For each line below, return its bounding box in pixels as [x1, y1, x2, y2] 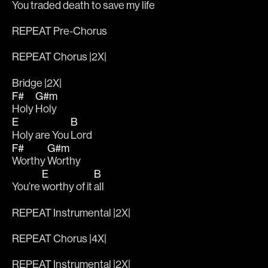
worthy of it [42, 179, 94, 194]
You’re [12, 179, 42, 194]
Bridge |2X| [12, 75, 62, 90]
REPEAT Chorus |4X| [12, 232, 106, 246]
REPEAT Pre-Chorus [12, 23, 107, 38]
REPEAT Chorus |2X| [12, 50, 106, 64]
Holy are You [12, 127, 71, 142]
